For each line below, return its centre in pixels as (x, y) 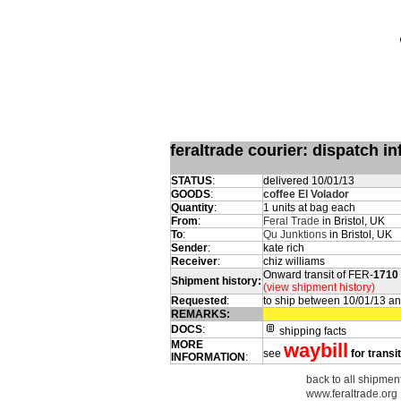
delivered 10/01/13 (309, 181)
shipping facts (311, 331)
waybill (316, 350)
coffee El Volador (306, 194)
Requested (199, 301)
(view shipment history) (319, 287)
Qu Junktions (295, 235)
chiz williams (294, 261)
